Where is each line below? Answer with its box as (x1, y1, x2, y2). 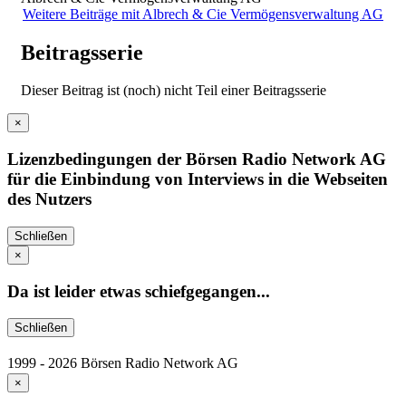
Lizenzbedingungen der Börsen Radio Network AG (7, 150, 386, 169)
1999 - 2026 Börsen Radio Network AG (7, 355, 238, 372)
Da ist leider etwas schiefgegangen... (7, 281, 270, 301)
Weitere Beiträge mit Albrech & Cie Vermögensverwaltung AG (23, 5, 383, 22)
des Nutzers (7, 189, 92, 209)
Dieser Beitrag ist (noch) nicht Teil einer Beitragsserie (21, 82, 326, 99)
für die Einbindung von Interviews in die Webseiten (7, 169, 388, 189)
